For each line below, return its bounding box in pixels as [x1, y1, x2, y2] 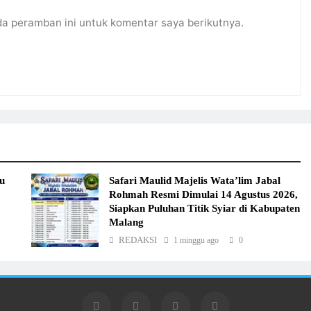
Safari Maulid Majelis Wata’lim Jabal [108, 174, 280, 187]
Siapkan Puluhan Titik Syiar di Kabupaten [108, 202, 300, 215]
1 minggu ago [173, 235, 219, 246]
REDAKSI [118, 235, 157, 246]
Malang [108, 216, 144, 228]
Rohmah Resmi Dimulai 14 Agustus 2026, [108, 188, 298, 201]
